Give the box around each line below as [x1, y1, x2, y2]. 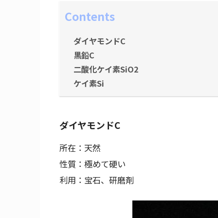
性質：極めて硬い [59, 158, 126, 170]
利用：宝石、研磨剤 [59, 174, 134, 186]
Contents [65, 7, 115, 24]
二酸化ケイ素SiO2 [73, 63, 139, 75]
